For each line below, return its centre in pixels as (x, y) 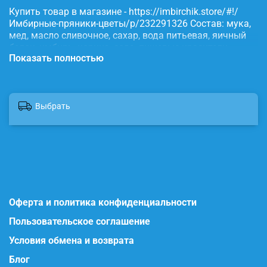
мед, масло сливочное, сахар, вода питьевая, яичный (128, 36)
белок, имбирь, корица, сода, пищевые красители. (119, 48)
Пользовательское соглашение (80, 222)
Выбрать (53, 106)
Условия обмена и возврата (72, 241)
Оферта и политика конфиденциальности (103, 203)
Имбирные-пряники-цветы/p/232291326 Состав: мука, (130, 24)
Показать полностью (56, 58)
